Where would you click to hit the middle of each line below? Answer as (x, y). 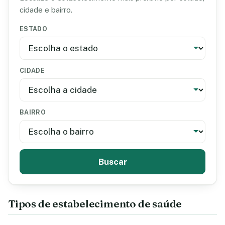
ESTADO (34, 29)
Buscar (113, 162)
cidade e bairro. (46, 10)
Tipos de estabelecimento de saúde (95, 204)
